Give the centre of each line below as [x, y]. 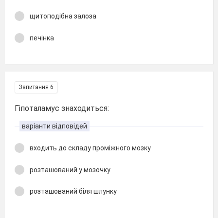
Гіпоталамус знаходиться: [62, 108]
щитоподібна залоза [63, 16]
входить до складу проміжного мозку [90, 148]
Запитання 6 [36, 87]
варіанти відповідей [54, 126]
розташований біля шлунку [73, 191]
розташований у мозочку [70, 170]
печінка [42, 38]
